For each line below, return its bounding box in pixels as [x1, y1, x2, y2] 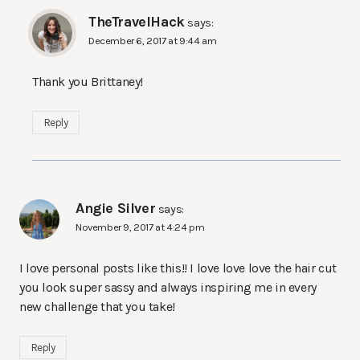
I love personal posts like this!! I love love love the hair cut [19, 260, 337, 276]
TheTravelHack [88, 14, 185, 31]
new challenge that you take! [19, 299, 175, 314]
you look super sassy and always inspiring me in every [19, 280, 317, 295]
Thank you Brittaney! [32, 74, 143, 90]
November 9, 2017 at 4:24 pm [76, 220, 205, 233]
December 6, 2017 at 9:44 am [88, 35, 217, 47]
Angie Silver [76, 199, 156, 217]
